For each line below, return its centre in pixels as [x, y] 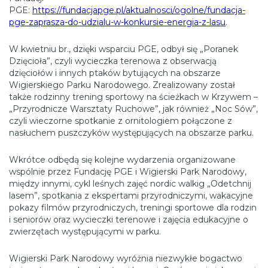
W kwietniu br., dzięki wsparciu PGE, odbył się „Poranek [124, 49]
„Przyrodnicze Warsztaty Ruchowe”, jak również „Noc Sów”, [133, 109]
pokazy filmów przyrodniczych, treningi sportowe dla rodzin [133, 208]
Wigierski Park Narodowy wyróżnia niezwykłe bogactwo [126, 259]
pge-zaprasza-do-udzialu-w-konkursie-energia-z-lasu [117, 22]
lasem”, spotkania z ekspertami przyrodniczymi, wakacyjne [131, 196]
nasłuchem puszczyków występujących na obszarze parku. [131, 133]
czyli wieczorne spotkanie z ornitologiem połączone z [121, 121]
